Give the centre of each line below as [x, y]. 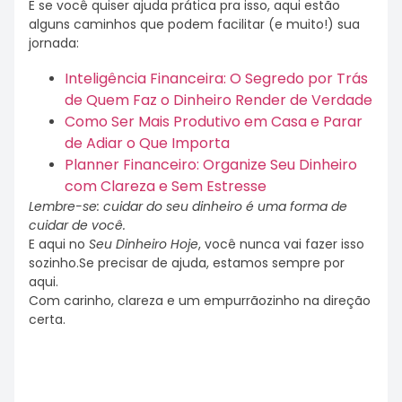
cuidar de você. [77, 226]
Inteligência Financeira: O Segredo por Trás [216, 79]
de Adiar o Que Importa [147, 144]
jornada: [54, 43]
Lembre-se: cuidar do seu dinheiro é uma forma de [188, 207]
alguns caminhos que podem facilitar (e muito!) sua [194, 24]
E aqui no [59, 245]
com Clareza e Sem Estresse [166, 187]
